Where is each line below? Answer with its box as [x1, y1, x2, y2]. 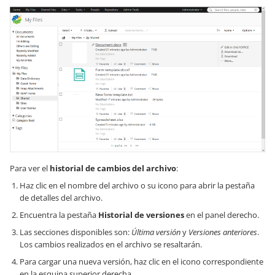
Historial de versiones [98, 209, 184, 221]
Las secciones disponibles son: [20, 227, 131, 238]
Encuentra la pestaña [20, 209, 98, 221]
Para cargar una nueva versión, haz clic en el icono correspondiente [20, 256, 263, 268]
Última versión [131, 227, 180, 238]
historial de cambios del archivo [50, 163, 176, 174]
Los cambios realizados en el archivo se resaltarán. [20, 239, 202, 250]
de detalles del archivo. [20, 192, 103, 204]
